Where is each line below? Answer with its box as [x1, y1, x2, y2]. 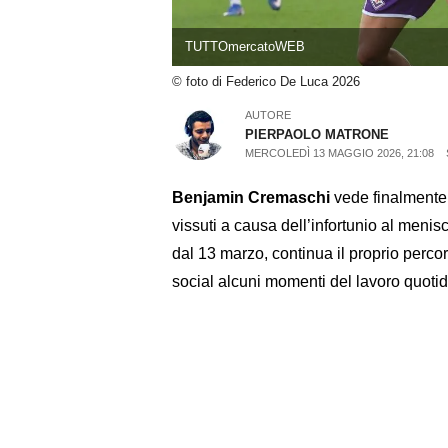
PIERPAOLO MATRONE [245, 126, 390, 142]
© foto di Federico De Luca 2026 [172, 74, 360, 90]
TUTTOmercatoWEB [184, 39, 305, 55]
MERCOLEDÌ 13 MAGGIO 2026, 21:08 [245, 146, 435, 159]
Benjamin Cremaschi [172, 188, 330, 206]
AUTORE [245, 108, 292, 121]
